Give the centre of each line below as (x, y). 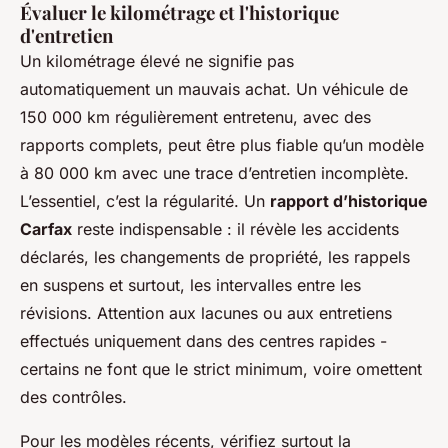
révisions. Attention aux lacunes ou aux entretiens (206, 312)
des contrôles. (73, 396)
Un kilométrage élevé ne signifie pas (157, 60)
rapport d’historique (349, 200)
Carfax (46, 228)
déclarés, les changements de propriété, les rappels (215, 256)
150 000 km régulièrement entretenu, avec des (195, 116)
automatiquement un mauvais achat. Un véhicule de (214, 88)
